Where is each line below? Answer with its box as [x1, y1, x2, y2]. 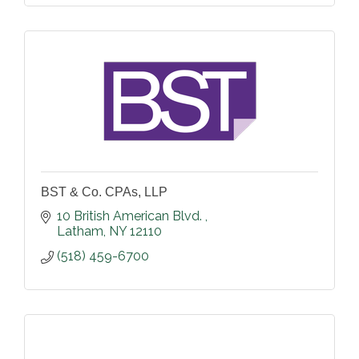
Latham [57, 223, 103, 239]
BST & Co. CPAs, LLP [41, 184, 167, 199]
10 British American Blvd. [57, 208, 205, 224]
